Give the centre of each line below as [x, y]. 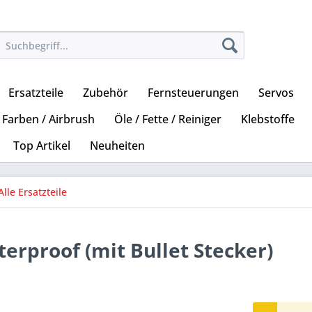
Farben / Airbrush [48, 119]
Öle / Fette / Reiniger [168, 119]
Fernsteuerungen [193, 93]
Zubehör [106, 93]
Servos [276, 93]
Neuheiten [117, 146]
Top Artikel [42, 146]
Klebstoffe [268, 119]
